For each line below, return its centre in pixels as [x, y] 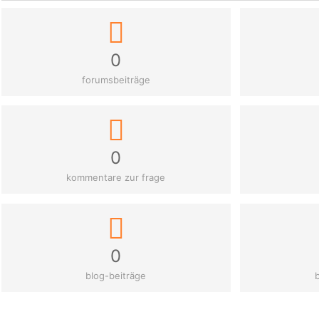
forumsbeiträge [116, 80]
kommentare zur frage [116, 178]
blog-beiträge [116, 275]
